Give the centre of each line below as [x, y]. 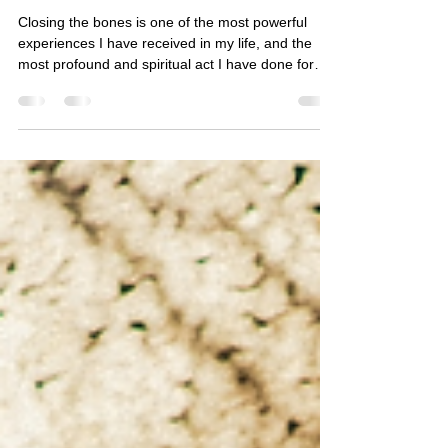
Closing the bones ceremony [160, 34]
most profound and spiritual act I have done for [166, 112]
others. [40, 133]
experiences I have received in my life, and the [165, 91]
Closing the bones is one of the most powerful [162, 70]
